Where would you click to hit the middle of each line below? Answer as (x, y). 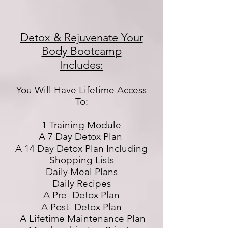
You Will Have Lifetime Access (81, 90)
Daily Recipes (81, 183)
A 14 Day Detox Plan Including (81, 148)
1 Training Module (81, 125)
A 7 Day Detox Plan (81, 137)
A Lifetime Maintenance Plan (81, 219)
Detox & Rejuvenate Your (81, 37)
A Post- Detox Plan (81, 207)
